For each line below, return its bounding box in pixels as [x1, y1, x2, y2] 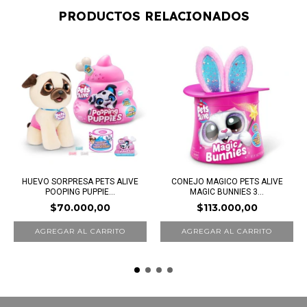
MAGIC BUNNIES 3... [190, 187, 264, 197]
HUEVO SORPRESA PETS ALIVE [22, 177, 138, 187]
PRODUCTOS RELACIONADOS [58, 8, 249, 25]
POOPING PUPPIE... [45, 187, 115, 197]
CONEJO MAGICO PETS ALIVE [171, 177, 283, 187]
